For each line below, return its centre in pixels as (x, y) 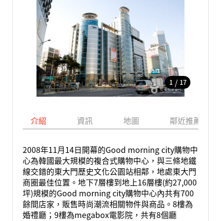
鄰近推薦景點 (193, 120)
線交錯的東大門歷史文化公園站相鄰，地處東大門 (109, 171)
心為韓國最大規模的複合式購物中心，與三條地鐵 (109, 160)
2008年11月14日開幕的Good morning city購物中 (110, 149)
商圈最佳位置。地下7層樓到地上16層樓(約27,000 (110, 182)
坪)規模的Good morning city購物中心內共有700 (108, 193)
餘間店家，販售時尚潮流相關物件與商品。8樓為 (108, 204)
